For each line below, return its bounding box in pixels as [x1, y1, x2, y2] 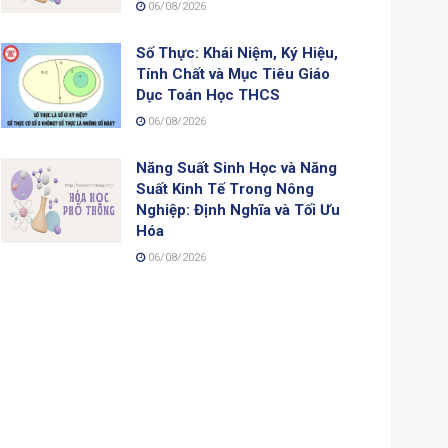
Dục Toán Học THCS [136, 85, 280, 104]
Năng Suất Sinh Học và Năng [136, 158, 337, 177]
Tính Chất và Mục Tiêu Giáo [136, 64, 330, 83]
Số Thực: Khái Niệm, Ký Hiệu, [136, 43, 338, 62]
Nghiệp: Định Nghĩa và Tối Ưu [136, 200, 340, 219]
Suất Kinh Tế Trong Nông [136, 179, 314, 198]
